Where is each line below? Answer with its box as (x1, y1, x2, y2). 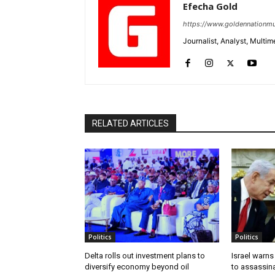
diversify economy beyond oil (85, 262, 189, 272)
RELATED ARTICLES (92, 118, 169, 129)
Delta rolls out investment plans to (85, 251, 205, 261)
